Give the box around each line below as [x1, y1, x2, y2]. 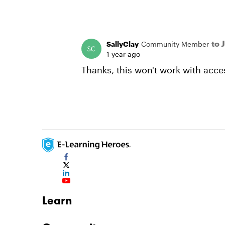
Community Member [141, 39, 209, 48]
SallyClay [106, 39, 139, 48]
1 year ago [106, 50, 140, 58]
